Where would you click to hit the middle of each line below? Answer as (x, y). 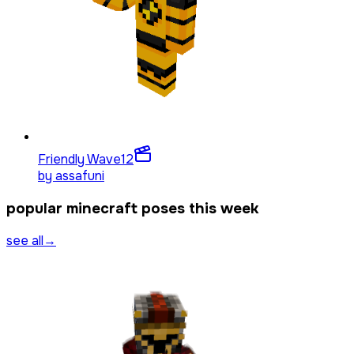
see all (25, 241)
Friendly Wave (79, 159)
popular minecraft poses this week (132, 208)
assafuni (80, 176)
